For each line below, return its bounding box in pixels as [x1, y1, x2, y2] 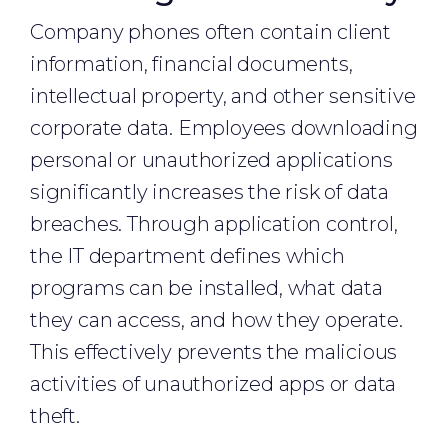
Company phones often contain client [30, 20, 391, 44]
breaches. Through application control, [30, 212, 398, 236]
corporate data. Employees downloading [30, 116, 418, 140]
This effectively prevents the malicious [30, 340, 398, 364]
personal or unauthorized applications [30, 148, 393, 172]
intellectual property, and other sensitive [30, 84, 416, 108]
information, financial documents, [30, 52, 353, 76]
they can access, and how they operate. [30, 308, 403, 332]
